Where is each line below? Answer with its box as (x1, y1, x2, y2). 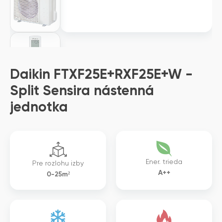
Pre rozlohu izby (32, 160, 84, 167)
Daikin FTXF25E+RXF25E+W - (10, 68, 193, 82)
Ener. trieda (146, 159, 182, 166)
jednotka (10, 101, 68, 114)
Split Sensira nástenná (10, 84, 154, 98)
